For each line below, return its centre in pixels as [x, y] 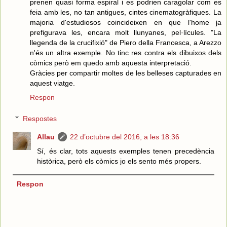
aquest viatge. [52, 83]
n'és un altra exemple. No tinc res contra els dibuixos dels [126, 53]
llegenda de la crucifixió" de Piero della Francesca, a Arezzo [126, 43]
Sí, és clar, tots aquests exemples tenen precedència [126, 151]
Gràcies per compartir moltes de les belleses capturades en [126, 73]
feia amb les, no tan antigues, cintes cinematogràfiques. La [126, 12]
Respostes [40, 118]
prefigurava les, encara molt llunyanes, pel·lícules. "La [126, 33]
